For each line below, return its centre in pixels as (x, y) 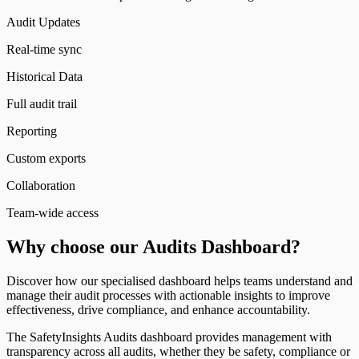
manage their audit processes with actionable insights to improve (168, 295)
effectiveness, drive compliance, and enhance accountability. (158, 309)
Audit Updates (43, 22)
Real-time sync (44, 50)
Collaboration (41, 186)
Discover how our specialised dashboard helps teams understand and (179, 280)
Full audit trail (42, 104)
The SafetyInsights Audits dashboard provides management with (169, 337)
